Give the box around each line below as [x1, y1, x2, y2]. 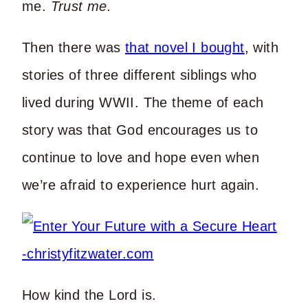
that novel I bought [125, 39, 245, 55]
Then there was [22, 39, 125, 55]
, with [244, 39, 279, 55]
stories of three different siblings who [22, 67, 257, 82]
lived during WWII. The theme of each [22, 94, 264, 110]
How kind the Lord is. [22, 287, 157, 302]
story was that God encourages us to [22, 122, 258, 137]
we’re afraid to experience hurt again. [22, 177, 260, 192]
